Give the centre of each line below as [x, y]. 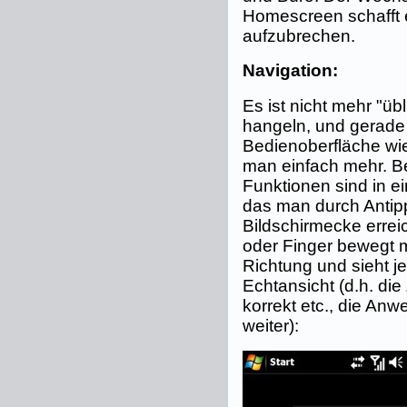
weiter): [271, 326]
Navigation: [291, 70]
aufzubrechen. [299, 36]
